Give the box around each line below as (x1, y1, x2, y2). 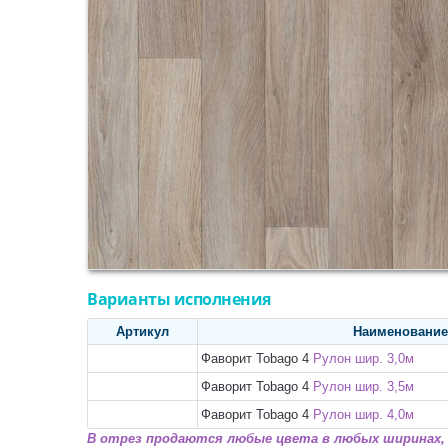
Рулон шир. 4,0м (313, 407, 414, 422)
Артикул (116, 324, 169, 339)
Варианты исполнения (87, 287, 271, 310)
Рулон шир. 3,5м (313, 379, 414, 394)
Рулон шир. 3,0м (313, 351, 414, 366)
